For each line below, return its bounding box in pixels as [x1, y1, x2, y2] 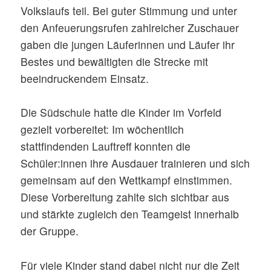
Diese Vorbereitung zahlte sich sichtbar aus [21, 189, 230, 205]
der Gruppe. [21, 223, 79, 239]
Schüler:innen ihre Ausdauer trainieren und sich [21, 155, 250, 171]
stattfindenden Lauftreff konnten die [21, 139, 191, 154]
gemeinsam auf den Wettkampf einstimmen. [21, 172, 233, 188]
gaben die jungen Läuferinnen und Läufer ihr [21, 36, 235, 52]
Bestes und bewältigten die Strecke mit [21, 53, 209, 69]
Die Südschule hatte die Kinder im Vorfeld [21, 105, 222, 120]
